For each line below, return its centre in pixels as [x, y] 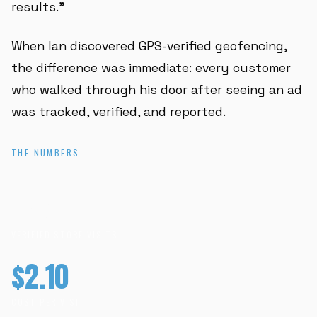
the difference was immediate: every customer [151, 68]
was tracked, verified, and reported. [119, 112]
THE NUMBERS [46, 152]
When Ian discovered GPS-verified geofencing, [149, 46]
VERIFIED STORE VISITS [65, 235]
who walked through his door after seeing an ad [157, 90]
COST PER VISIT [48, 302]
